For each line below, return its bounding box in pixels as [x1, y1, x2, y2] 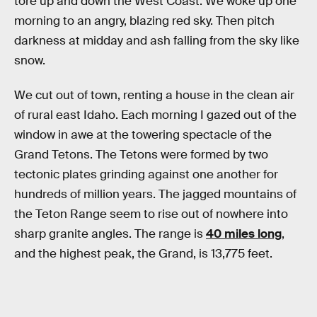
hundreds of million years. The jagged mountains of [14, 187, 296, 202]
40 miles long [206, 226, 282, 242]
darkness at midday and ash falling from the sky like [14, 33, 299, 48]
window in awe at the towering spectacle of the [14, 127, 272, 143]
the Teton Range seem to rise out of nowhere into [14, 207, 288, 222]
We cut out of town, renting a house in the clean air [14, 88, 294, 103]
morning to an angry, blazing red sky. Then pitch [14, 13, 275, 28]
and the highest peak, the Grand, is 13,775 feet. [14, 246, 272, 262]
